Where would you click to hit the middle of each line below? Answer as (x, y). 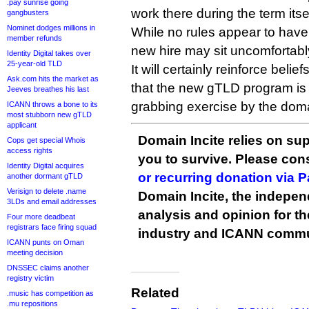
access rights (30, 150)
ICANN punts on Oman (46, 242)
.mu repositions (32, 303)
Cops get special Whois (46, 140)
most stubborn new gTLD (49, 114)
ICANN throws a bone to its (52, 104)
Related (155, 293)
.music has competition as (50, 293)
